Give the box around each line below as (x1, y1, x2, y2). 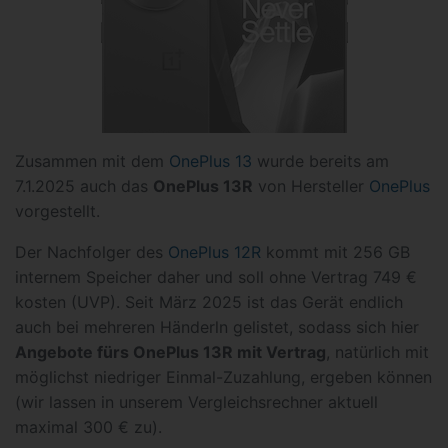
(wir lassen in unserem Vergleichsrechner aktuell (15, 392, 378, 412)
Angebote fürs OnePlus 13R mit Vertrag (15, 342, 326, 362)
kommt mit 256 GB (261, 242, 410, 262)
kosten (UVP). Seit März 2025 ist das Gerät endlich (15, 292, 403, 312)
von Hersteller (253, 176, 369, 196)
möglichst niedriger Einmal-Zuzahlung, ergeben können (15, 367, 432, 387)
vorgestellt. (15, 201, 100, 221)
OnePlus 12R (168, 242, 261, 262)
